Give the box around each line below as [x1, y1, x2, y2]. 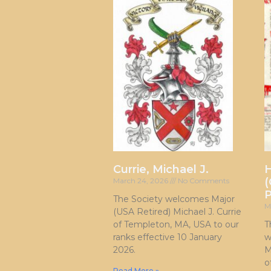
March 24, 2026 [113, 175, 170, 185]
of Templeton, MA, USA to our [113, 218, 239, 230]
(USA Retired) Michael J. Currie [113, 206, 241, 217]
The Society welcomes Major [113, 193, 235, 204]
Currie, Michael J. [113, 162, 209, 176]
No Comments [176, 175, 229, 185]
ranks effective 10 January [113, 231, 222, 243]
